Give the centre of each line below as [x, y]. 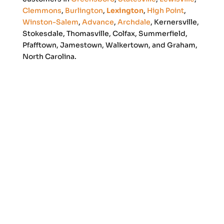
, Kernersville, [174, 22]
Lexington [125, 11]
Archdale [134, 22]
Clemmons [42, 11]
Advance [98, 22]
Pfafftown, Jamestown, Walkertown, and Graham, [110, 45]
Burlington [84, 11]
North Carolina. [49, 57]
